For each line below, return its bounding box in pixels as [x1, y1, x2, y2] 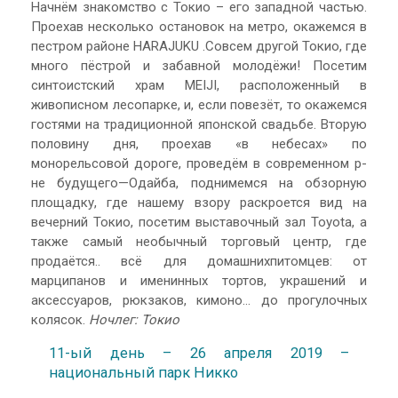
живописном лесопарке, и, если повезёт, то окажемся [31, 96, 367, 113]
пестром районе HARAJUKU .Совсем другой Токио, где [31, 37, 367, 54]
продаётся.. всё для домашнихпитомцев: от [31, 252, 367, 269]
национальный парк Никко [49, 364, 238, 382]
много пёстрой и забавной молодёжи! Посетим [31, 57, 367, 74]
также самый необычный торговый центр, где [31, 233, 367, 250]
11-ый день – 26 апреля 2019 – [49, 345, 349, 362]
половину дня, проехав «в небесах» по [31, 135, 367, 152]
